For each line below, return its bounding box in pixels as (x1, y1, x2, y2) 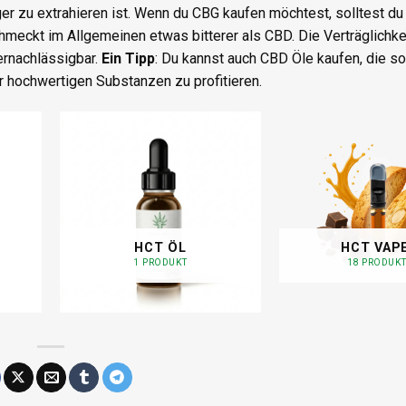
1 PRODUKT (133, 257, 188, 268)
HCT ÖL (134, 239, 187, 256)
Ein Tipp (101, 49, 155, 67)
